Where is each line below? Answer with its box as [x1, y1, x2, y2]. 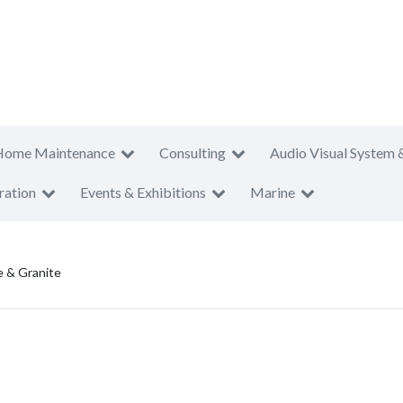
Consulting [159, 144, 226, 161]
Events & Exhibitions [80, 184, 206, 201]
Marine [250, 184, 295, 201]
